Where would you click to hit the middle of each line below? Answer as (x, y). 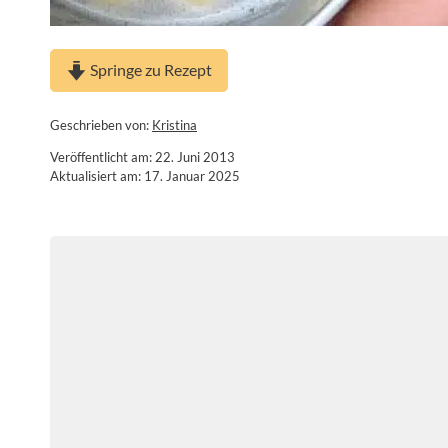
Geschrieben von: (101, 125)
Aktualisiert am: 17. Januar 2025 (145, 175)
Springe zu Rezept (149, 70)
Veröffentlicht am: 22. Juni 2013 (142, 156)
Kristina (174, 125)
